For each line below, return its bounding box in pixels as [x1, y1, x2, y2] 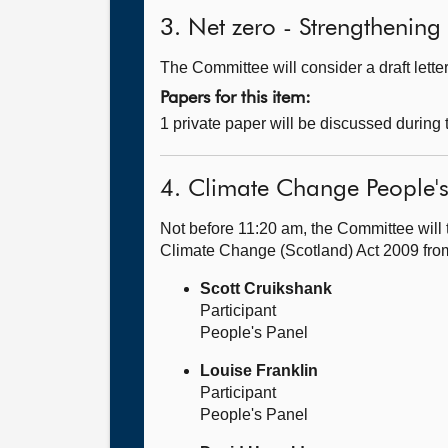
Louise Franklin [200, 362, 318, 379]
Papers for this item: [160, 89, 311, 107]
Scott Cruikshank [200, 280, 332, 297]
